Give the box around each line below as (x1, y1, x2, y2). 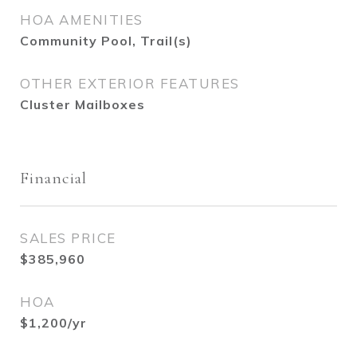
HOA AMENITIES (20, 11, 143, 28)
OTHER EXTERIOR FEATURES (20, 75, 240, 92)
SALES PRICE (20, 229, 116, 246)
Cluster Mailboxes (20, 96, 145, 112)
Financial (20, 168, 87, 188)
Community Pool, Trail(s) (20, 33, 192, 49)
